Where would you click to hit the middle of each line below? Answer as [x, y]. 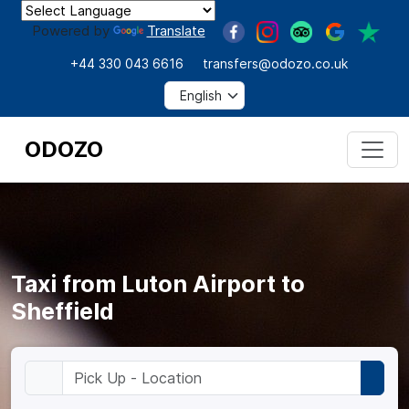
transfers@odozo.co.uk [275, 63]
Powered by [72, 31]
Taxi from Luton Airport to [158, 283]
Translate [176, 31]
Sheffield [63, 311]
